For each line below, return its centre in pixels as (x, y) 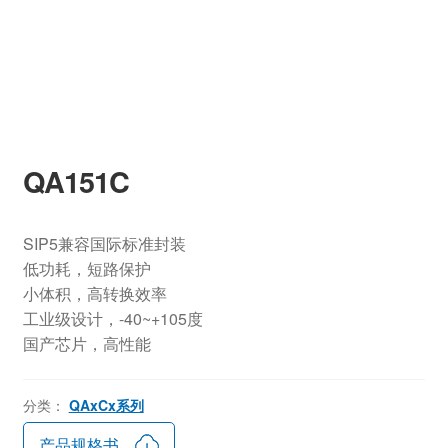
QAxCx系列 (106, 404)
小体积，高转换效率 (94, 294)
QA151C (75, 182)
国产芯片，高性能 (86, 344)
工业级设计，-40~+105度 (112, 319)
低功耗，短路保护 (86, 269)
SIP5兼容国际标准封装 (104, 244)
